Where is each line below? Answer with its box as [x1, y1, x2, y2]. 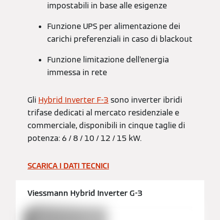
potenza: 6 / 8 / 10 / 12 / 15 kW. [27, 133, 141, 144]
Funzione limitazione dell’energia [47, 55, 169, 65]
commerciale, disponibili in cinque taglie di [27, 120, 185, 131]
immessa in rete [47, 67, 107, 78]
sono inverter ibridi [109, 95, 182, 106]
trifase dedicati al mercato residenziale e [27, 108, 179, 118]
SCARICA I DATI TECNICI [27, 161, 109, 171]
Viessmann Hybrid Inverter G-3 [27, 188, 142, 199]
